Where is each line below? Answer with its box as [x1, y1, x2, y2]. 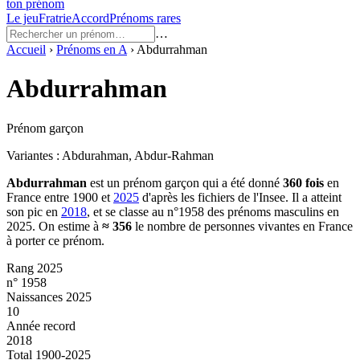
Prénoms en [56, 43, 118, 56]
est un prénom [87, 175, 165, 190]
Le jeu [6, 11, 39, 25]
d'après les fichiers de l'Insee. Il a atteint [142, 190, 342, 204]
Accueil [6, 43, 46, 56]
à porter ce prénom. [6, 233, 104, 247]
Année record [6, 318, 76, 333]
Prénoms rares [109, 11, 181, 25]
